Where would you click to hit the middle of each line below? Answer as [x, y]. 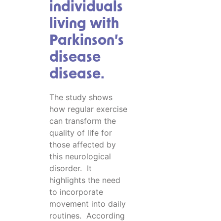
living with [84, 24]
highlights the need [85, 180]
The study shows [81, 97]
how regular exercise [88, 109]
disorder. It [71, 168]
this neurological [80, 156]
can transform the [83, 121]
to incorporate [76, 192]
